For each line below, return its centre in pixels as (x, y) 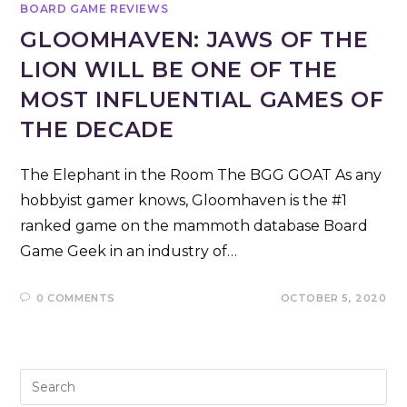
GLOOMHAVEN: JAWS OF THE (194, 40)
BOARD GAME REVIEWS (94, 9)
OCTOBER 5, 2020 (333, 298)
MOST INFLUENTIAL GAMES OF (202, 100)
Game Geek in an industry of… (129, 252)
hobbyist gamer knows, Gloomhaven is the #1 (184, 201)
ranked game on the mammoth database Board (194, 226)
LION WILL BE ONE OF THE (179, 70)
